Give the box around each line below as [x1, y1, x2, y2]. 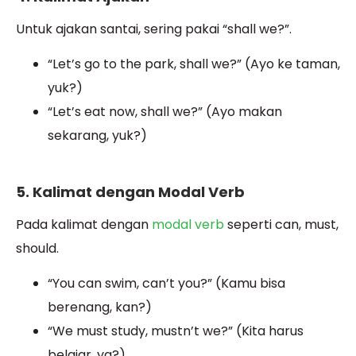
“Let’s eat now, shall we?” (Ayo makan [48, 103, 282, 122]
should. [16, 238, 59, 257]
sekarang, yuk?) [48, 126, 147, 145]
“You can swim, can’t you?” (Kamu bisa [48, 274, 285, 293]
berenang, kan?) [48, 298, 152, 317]
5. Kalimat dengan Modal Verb [16, 181, 245, 202]
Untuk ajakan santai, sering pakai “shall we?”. [16, 19, 292, 38]
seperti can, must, [224, 215, 339, 234]
